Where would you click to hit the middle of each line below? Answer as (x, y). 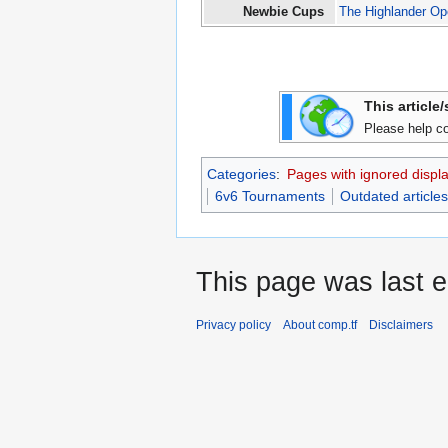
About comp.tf (320, 325)
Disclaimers (401, 325)
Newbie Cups (283, 12)
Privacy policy (233, 325)
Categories (241, 174)
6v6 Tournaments (270, 196)
